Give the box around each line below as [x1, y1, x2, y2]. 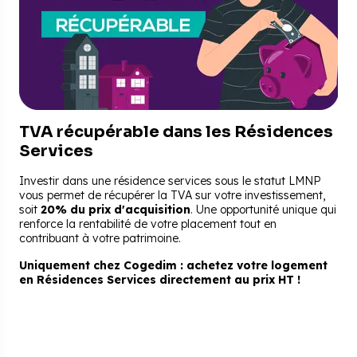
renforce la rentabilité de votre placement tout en [19, 217, 277, 232]
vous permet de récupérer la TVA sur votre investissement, [19, 188, 325, 203]
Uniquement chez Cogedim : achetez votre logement [19, 258, 328, 273]
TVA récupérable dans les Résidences [19, 122, 333, 143]
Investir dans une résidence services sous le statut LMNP [19, 174, 321, 189]
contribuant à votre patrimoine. [19, 231, 181, 246]
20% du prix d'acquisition [41, 202, 190, 218]
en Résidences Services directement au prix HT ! [19, 273, 300, 288]
